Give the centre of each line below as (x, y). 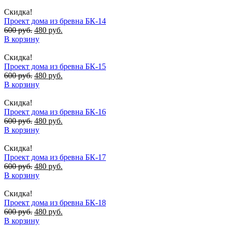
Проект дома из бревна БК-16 (55, 111)
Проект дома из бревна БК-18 (55, 202)
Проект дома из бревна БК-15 (55, 66)
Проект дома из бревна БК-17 (55, 157)
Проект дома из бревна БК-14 (55, 21)
